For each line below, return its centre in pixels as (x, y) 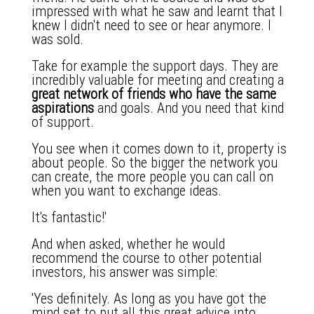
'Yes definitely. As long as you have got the (149, 299)
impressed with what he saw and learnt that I (157, 11)
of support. (63, 122)
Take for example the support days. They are (155, 66)
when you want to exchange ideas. (127, 191)
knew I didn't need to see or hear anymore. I (151, 25)
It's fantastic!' (69, 217)
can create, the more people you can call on (152, 177)
